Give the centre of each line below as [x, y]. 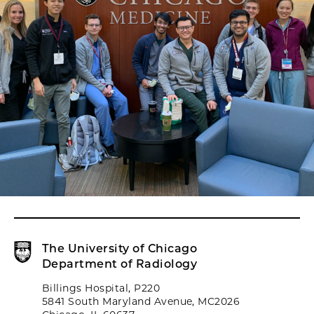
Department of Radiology [120, 264]
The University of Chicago [120, 249]
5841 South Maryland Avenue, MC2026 [141, 302]
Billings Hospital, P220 [101, 288]
